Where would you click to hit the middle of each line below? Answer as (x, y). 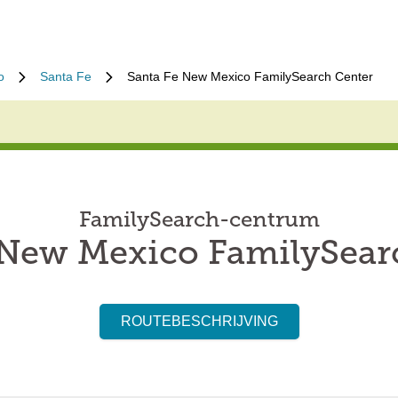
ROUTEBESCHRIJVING (199, 321)
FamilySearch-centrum (199, 221)
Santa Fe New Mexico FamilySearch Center (250, 76)
